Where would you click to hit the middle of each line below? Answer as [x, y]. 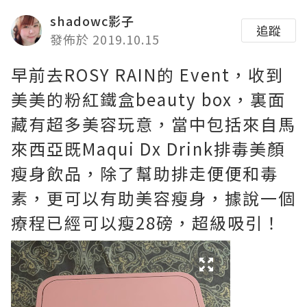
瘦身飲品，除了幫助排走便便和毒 [145, 173]
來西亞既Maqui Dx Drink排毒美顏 [148, 148]
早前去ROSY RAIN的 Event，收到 [147, 74]
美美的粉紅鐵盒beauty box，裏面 [148, 99]
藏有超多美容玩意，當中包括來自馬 [153, 124]
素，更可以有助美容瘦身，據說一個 [153, 198]
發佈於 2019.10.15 [105, 39]
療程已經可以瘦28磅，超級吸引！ [146, 222]
